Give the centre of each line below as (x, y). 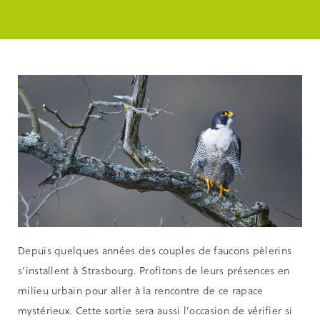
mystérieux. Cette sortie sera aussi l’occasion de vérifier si (155, 311)
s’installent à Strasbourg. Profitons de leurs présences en (154, 271)
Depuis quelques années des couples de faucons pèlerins (155, 251)
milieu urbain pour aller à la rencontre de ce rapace (141, 291)
